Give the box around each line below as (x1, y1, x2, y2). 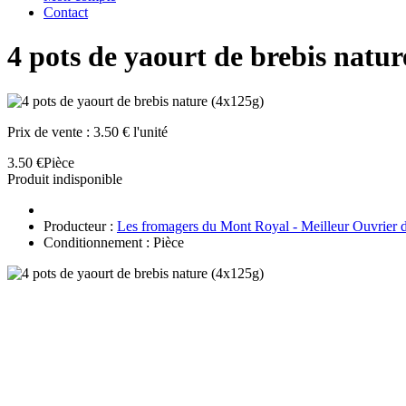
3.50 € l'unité (93, 123, 168, 140)
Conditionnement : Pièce (43, 234, 184, 250)
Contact (43, 5, 88, 20)
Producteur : (43, 217, 117, 234)
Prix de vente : (7, 123, 93, 140)
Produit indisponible (7, 170, 122, 187)
